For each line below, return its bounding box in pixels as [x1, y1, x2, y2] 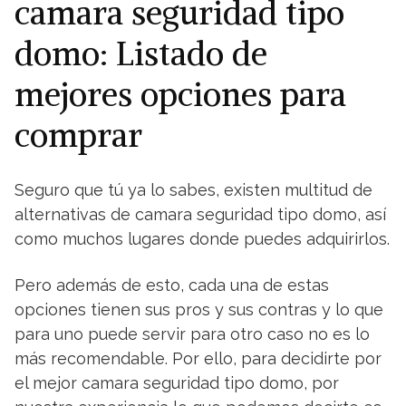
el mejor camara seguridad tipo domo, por [14, 373, 339, 392]
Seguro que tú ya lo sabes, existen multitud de [14, 180, 372, 199]
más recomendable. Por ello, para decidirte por [14, 349, 382, 368]
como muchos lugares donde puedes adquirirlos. [14, 229, 390, 248]
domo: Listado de [14, 34, 267, 74]
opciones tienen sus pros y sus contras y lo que [14, 300, 383, 319]
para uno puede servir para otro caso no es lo [14, 324, 370, 343]
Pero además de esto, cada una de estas [14, 275, 329, 295]
